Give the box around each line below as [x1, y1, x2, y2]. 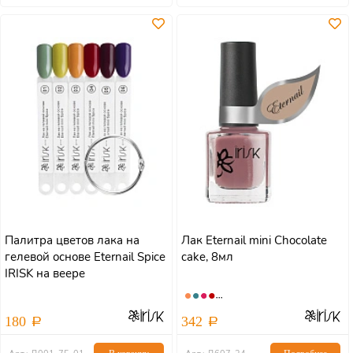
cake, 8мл [181, 249, 233, 265]
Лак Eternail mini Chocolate [181, 232, 327, 248]
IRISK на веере [5, 266, 85, 281]
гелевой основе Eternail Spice [5, 249, 165, 265]
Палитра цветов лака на [5, 232, 139, 248]
